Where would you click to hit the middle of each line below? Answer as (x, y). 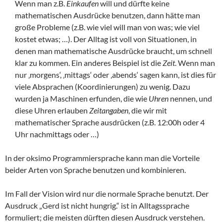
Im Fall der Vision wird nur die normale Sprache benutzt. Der (107, 193)
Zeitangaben (109, 110)
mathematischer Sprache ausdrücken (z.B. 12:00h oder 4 (110, 122)
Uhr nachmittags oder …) (57, 134)
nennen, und (190, 98)
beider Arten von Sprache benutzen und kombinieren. (95, 169)
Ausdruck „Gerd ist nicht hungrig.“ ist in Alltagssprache (97, 205)
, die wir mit (148, 110)
